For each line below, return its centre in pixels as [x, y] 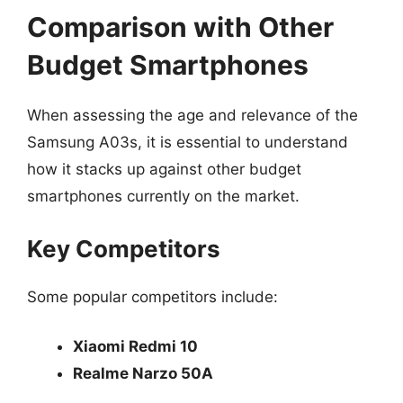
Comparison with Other [180, 27]
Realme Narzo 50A [143, 373]
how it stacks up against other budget [164, 169]
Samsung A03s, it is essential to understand [188, 142]
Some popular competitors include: [152, 296]
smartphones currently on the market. [163, 196]
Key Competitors [124, 248]
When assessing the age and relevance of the [193, 115]
